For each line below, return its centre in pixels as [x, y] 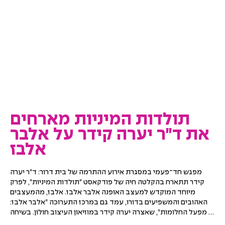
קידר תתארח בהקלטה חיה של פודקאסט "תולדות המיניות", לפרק [107, 182]
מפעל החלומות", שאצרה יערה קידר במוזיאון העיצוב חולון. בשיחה [108, 212]
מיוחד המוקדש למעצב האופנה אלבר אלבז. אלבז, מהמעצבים [103, 192]
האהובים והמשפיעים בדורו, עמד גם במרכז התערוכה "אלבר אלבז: [109, 202]
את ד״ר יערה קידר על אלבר [110, 135]
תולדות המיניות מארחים [100, 120]
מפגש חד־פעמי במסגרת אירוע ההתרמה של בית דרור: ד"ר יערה [106, 172]
